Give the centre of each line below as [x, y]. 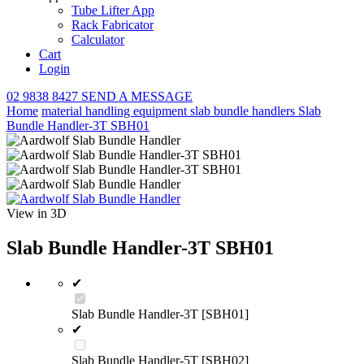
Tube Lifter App [113, 10]
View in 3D [37, 213]
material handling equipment [116, 111]
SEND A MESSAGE [137, 96]
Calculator [98, 39]
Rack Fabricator [113, 25]
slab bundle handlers [244, 111]
